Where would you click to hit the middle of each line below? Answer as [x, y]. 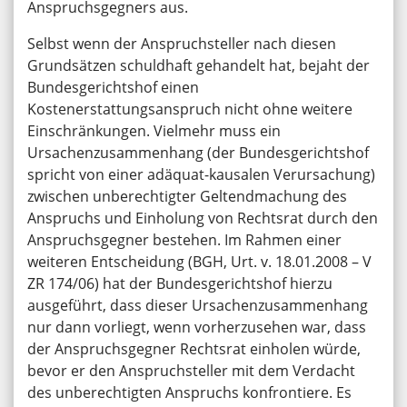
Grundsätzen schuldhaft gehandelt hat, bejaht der [199, 66]
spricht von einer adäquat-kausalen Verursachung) [201, 175]
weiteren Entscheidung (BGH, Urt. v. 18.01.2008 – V [199, 262]
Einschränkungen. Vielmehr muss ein [154, 131]
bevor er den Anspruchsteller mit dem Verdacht [191, 371]
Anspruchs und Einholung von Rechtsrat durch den [203, 218]
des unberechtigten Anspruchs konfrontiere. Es [189, 393]
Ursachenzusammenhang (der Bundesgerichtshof [198, 153]
